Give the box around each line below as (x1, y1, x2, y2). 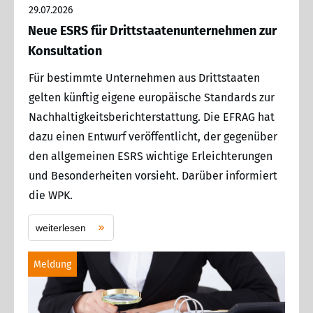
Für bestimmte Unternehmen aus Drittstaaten (29, 71, 260, 85)
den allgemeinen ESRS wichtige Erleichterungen (29, 149, 272, 163)
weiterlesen (36, 221, 86, 233)
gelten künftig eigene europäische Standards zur (29, 90, 275, 104)
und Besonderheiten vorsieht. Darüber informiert (29, 168, 277, 182)
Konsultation (28, 43, 102, 59)
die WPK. (29, 188, 73, 202)
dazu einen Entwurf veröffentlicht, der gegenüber (29, 129, 277, 143)
